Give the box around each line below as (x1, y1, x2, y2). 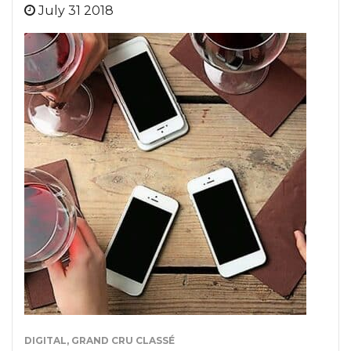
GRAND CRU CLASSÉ (71, 335, 175, 346)
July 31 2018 (38, 3, 114, 18)
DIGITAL (24, 335, 67, 346)
